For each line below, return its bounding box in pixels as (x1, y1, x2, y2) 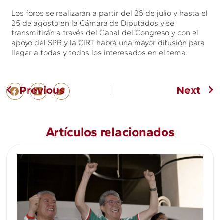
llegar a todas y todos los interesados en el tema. (11, 47, 188, 57)
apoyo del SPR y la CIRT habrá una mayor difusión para (11, 37, 205, 47)
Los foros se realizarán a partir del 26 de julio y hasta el (11, 8, 208, 18)
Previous (19, 84, 65, 97)
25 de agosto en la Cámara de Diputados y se (11, 18, 175, 27)
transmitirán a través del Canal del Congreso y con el (11, 27, 199, 37)
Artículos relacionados (45, 124, 175, 140)
